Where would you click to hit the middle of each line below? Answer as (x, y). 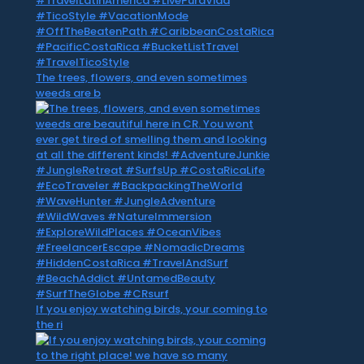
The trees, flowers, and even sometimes (141, 77)
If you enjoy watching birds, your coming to (151, 309)
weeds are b (68, 93)
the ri (49, 324)
